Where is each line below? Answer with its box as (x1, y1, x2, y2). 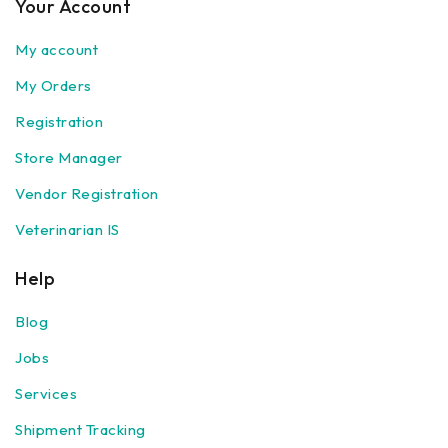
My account (15, 40, 98, 60)
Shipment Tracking (15, 420, 146, 440)
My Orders (15, 76, 92, 96)
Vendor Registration (15, 184, 159, 204)
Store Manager (15, 148, 123, 168)
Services (15, 384, 77, 404)
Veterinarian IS (15, 220, 120, 240)
